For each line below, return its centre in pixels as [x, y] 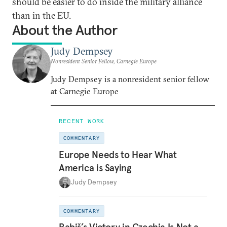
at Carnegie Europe [85, 91]
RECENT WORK [82, 121]
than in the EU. [42, 15]
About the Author [65, 30]
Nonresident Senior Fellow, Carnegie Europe [104, 61]
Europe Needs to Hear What [118, 154]
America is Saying [95, 167]
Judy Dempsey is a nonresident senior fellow [130, 79]
